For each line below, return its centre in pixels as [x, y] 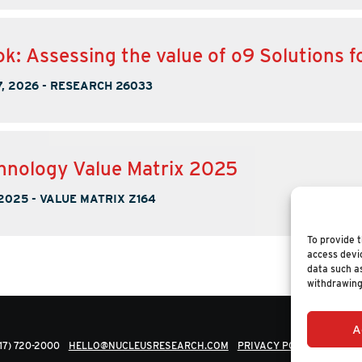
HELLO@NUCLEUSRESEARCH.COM [148, 345]
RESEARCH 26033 [101, 86]
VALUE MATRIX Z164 [98, 199]
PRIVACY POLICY [277, 345]
